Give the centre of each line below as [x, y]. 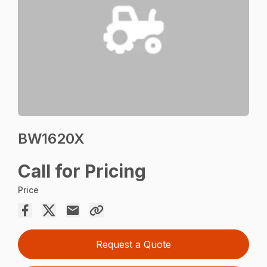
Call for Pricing [82, 171]
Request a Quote [133, 245]
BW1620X [52, 139]
